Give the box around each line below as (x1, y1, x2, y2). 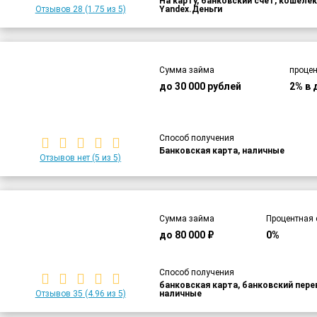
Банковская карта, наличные (159, 145, 285, 156)
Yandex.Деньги (159, 4, 223, 15)
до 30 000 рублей (159, 81, 242, 93)
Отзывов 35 (35, 288, 83, 299)
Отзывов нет (40, 152, 91, 163)
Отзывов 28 (35, 4, 83, 15)
